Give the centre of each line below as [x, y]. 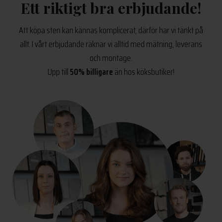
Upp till [59, 72]
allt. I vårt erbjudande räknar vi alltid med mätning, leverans [111, 44]
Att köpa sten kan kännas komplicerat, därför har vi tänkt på [111, 30]
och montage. [111, 58]
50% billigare [91, 72]
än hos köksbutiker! [144, 72]
